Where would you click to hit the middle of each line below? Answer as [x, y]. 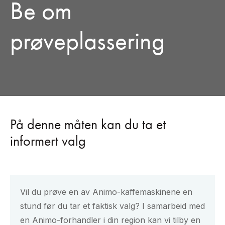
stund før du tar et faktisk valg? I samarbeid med [113, 206]
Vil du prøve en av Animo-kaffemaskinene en [106, 192]
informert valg [48, 141]
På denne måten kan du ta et [88, 125]
